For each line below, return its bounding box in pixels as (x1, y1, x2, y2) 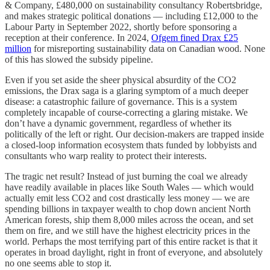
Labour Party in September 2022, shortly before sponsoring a (5, 21, 237, 32)
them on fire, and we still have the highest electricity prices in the (5, 225, 250, 236)
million (5, 43, 31, 54)
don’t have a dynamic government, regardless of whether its (5, 118, 231, 128)
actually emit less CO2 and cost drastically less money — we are (5, 192, 250, 203)
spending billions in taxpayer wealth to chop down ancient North (5, 203, 251, 214)
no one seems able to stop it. (5, 257, 111, 268)
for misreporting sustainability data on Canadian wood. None (31, 43, 265, 54)
